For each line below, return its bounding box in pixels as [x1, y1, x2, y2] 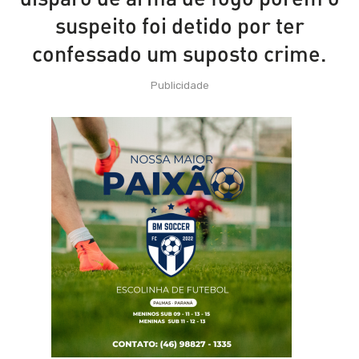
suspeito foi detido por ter [54, 11, 305, 38]
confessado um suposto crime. [32, 39, 327, 67]
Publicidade [150, 79, 209, 92]
